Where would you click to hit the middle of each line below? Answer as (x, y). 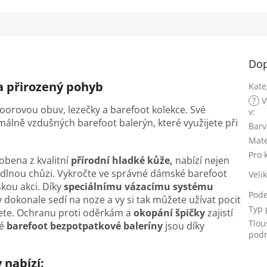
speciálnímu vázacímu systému (139, 187)
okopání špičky (169, 213)
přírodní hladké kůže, (122, 161)
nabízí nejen (201, 161)
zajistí (219, 213)
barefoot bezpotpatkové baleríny (85, 226)
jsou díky (184, 226)
